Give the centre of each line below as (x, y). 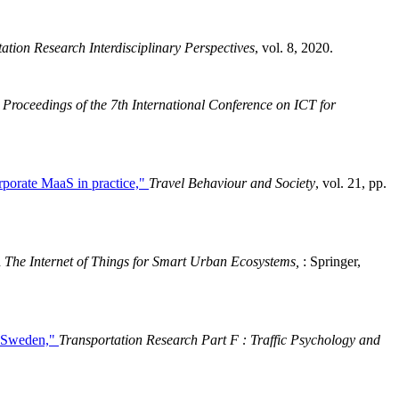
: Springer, (332, 261)
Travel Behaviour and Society (232, 183)
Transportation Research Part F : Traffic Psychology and (220, 339)
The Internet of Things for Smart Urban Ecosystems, (154, 261)
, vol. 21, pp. (351, 183)
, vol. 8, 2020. (294, 47)
